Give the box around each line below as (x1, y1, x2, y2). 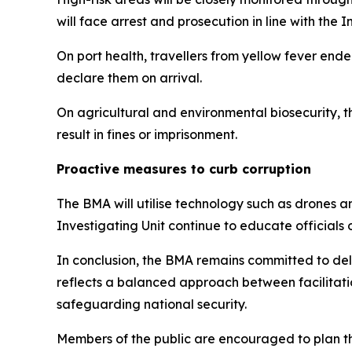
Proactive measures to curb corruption (57, 160, 311, 177)
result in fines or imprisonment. (57, 126, 237, 142)
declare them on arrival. (57, 69, 202, 86)
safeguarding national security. (57, 295, 247, 312)
